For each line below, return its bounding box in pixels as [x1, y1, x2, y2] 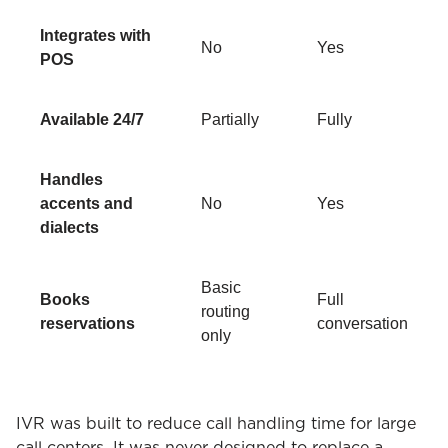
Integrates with [40, 26, 151, 44]
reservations [40, 314, 135, 332]
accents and [40, 194, 133, 212]
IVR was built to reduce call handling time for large [16, 415, 416, 432]
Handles [40, 170, 103, 188]
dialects [40, 218, 99, 236]
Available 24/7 [40, 110, 144, 128]
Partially [201, 110, 259, 128]
